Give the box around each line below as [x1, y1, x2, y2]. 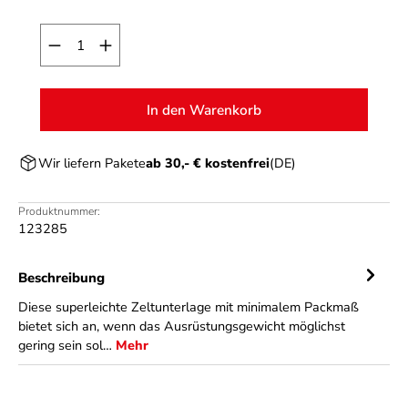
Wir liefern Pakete [38, 153, 146, 172]
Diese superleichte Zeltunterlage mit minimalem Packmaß [18, 298, 359, 316]
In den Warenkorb [147, 100, 261, 119]
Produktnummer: [18, 204, 100, 219]
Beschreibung [18, 269, 105, 287]
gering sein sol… [18, 336, 116, 354]
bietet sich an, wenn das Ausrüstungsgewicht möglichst [18, 317, 345, 335]
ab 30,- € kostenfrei [146, 153, 270, 172]
